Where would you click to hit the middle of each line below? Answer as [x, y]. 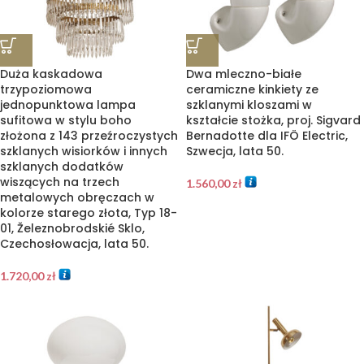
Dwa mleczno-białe [244, 74]
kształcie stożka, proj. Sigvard [273, 120]
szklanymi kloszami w [249, 105]
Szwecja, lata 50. [235, 151]
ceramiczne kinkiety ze [252, 89]
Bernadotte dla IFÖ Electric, [267, 136]
